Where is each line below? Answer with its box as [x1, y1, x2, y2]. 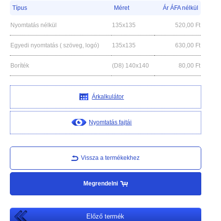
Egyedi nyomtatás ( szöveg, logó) [10, 41, 99, 49]
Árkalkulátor [92, 93, 124, 100]
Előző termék [86, 213, 125, 220]
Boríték [10, 62, 29, 69]
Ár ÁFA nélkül [163, 4, 198, 11]
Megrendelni [83, 180, 118, 187]
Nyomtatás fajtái [89, 118, 132, 126]
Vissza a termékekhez [81, 154, 140, 161]
